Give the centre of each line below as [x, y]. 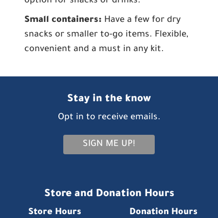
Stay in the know [109, 100]
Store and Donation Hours [109, 194]
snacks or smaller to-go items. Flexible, [106, 35]
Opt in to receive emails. [109, 118]
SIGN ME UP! [109, 145]
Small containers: [63, 20]
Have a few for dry [141, 20]
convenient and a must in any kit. [94, 50]
